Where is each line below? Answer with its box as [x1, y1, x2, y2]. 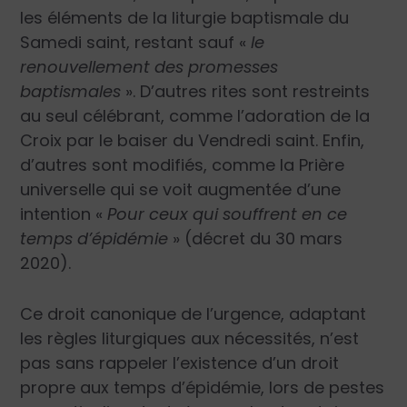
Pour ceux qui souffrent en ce [107, 203, 348, 226]
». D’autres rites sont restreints [121, 80, 371, 104]
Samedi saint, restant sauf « [20, 31, 247, 55]
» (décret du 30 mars [168, 227, 343, 251]
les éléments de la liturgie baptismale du [20, 6, 350, 30]
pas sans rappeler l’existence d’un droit [20, 351, 340, 374]
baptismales [20, 80, 122, 104]
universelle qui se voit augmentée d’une [20, 178, 342, 202]
